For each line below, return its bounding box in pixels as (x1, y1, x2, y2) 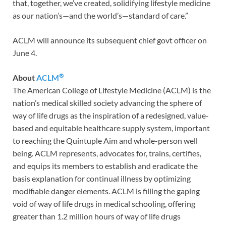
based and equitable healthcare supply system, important (13, 123, 210, 133)
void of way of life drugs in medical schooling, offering (13, 199, 195, 209)
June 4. (13, 48, 37, 58)
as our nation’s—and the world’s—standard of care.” (13, 11, 188, 21)
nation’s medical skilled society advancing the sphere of (13, 98, 202, 108)
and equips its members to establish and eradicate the (13, 161, 198, 171)
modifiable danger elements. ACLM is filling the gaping (13, 186, 200, 196)
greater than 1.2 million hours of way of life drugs (13, 211, 181, 221)
